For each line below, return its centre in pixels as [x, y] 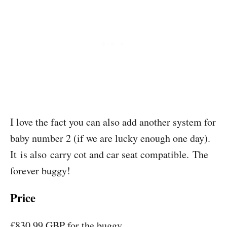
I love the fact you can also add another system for [113, 122]
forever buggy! [40, 171]
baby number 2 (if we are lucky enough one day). [110, 138]
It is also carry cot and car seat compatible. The [109, 154]
